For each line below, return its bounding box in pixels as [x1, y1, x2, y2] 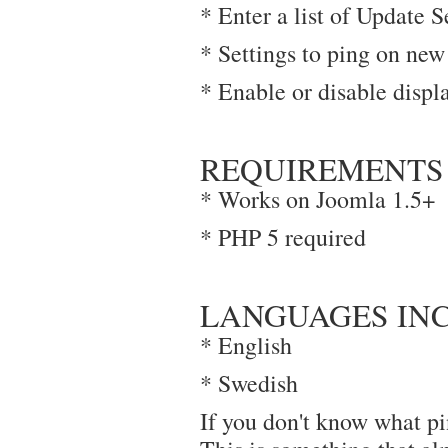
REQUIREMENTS [200, 148, 444, 190]
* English [200, 329, 292, 361]
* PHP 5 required [200, 221, 366, 253]
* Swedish [200, 367, 298, 399]
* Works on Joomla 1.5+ [200, 183, 435, 215]
